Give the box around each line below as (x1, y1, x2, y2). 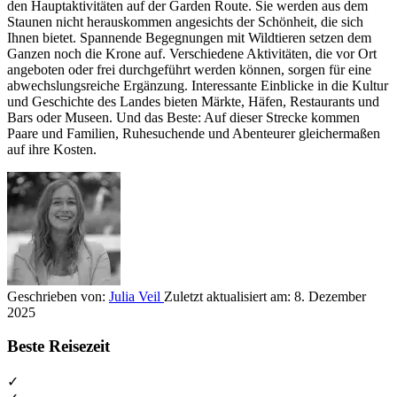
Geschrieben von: (7, 288, 109, 304)
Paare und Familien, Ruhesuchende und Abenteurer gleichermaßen (7, 125, 380, 141)
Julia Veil (109, 288, 164, 304)
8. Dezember (294, 288, 366, 304)
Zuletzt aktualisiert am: (164, 288, 294, 304)
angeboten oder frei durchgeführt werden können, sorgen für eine (7, 61, 371, 77)
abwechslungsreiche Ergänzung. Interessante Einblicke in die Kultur (7, 77, 388, 93)
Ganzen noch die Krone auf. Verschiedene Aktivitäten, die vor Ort (7, 45, 377, 61)
